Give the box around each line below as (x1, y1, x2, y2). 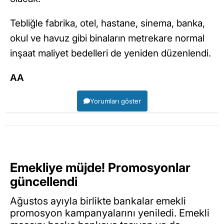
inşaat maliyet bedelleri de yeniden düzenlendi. (10, 47, 211, 59)
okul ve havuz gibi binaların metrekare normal (10, 32, 204, 44)
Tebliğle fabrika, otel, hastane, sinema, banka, (10, 17, 205, 29)
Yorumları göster (89, 97, 141, 105)
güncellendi (10, 174, 77, 189)
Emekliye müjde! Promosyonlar (10, 160, 190, 175)
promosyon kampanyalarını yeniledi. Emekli (10, 206, 209, 219)
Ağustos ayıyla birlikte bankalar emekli (10, 194, 186, 207)
